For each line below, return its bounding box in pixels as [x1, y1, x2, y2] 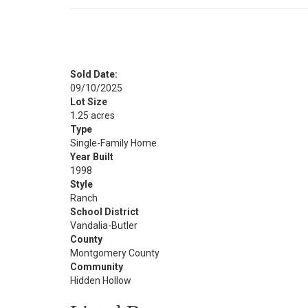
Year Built [70, 151, 113, 162]
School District [70, 206, 139, 217]
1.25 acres [70, 110, 115, 121]
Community [70, 261, 123, 272]
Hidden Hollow [70, 275, 131, 286]
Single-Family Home [70, 137, 157, 148]
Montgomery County [70, 247, 159, 258]
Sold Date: [70, 69, 118, 80]
